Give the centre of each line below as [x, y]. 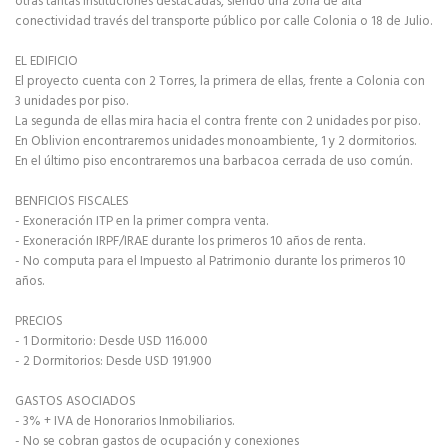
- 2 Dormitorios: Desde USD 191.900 [113, 361]
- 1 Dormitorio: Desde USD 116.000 [111, 341]
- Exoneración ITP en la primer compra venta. [141, 221]
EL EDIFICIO [46, 61]
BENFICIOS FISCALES [72, 201]
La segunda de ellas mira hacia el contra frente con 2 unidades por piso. [217, 121]
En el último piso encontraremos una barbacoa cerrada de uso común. [213, 161]
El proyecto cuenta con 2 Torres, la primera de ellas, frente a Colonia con [220, 81]
